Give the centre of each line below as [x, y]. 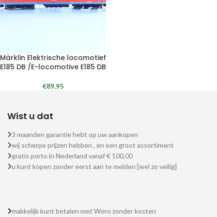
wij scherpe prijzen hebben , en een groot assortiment [93, 145]
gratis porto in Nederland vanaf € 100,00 [72, 156]
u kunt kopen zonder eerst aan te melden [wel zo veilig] [94, 166]
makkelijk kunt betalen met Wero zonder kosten [84, 211]
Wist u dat [30, 116]
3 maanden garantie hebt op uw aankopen [75, 134]
